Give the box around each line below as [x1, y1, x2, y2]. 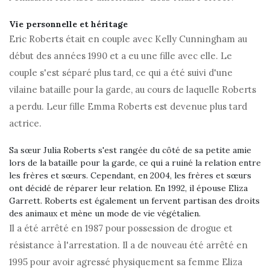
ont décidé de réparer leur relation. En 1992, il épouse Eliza [9, 183, 248, 194]
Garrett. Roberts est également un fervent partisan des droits [9, 195, 260, 207]
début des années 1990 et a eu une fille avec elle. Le [9, 50, 232, 62]
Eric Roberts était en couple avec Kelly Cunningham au [9, 33, 247, 45]
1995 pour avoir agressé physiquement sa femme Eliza [9, 256, 242, 268]
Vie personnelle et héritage [9, 19, 128, 30]
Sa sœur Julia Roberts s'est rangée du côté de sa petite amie [9, 145, 251, 156]
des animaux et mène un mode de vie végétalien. [9, 208, 201, 219]
